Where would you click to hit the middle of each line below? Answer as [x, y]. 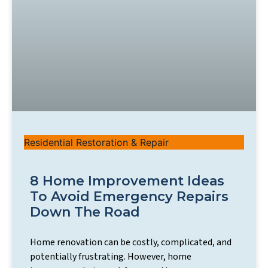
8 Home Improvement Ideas [127, 181]
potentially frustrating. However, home [111, 256]
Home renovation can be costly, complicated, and [131, 242]
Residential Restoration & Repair [96, 142]
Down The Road [85, 212]
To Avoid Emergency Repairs [129, 196]
